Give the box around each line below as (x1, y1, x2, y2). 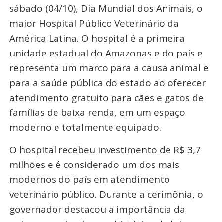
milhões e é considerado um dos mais (9, 158, 179, 171)
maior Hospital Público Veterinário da (9, 16, 179, 30)
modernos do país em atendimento (9, 172, 170, 186)
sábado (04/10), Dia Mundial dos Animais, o (9, 1, 203, 15)
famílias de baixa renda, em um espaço (9, 106, 185, 119)
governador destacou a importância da (9, 202, 185, 216)
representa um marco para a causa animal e (9, 61, 209, 74)
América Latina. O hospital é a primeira (9, 31, 185, 45)
